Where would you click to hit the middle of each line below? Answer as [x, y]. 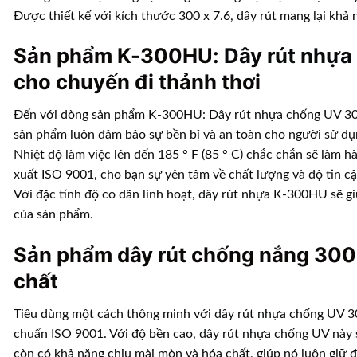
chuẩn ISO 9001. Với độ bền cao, [106, 333]
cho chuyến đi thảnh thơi [137, 82]
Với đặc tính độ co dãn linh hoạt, [106, 195]
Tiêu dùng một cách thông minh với [114, 314]
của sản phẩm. [53, 215]
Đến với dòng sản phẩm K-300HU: [111, 115]
